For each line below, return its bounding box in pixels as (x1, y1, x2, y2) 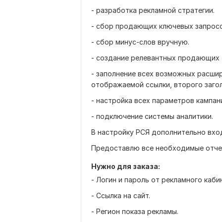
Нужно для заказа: (91, 162, 160, 170)
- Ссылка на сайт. (91, 191, 150, 200)
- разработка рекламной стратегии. (91, 6, 215, 14)
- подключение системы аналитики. (91, 112, 213, 120)
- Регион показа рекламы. (91, 207, 178, 216)
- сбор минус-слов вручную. (91, 38, 189, 46)
